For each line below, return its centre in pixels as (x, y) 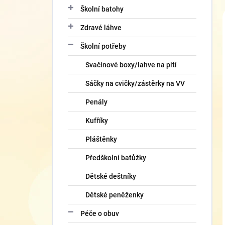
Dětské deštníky (111, 176)
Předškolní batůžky (116, 158)
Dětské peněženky (115, 195)
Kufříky (97, 121)
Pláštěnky (101, 139)
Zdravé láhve (101, 28)
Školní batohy (102, 9)
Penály (96, 102)
